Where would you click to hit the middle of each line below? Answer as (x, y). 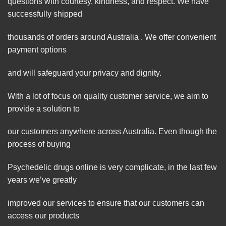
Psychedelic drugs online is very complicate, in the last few (112, 167)
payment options (37, 50)
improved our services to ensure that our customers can (106, 203)
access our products (43, 216)
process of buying (39, 144)
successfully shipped (45, 14)
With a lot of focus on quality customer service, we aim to (108, 96)
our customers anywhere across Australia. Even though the (112, 132)
